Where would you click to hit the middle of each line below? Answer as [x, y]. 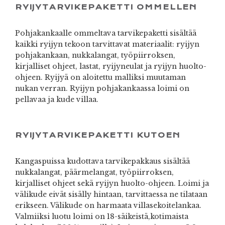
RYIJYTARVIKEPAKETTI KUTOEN [98, 135]
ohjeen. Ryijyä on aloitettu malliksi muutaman [100, 78]
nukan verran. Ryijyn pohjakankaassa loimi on [102, 89]
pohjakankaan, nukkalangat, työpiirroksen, [95, 55]
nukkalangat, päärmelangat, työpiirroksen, [94, 173]
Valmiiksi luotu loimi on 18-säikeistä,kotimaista [102, 217]
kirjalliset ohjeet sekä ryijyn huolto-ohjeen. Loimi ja [112, 184]
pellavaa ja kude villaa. [57, 100]
